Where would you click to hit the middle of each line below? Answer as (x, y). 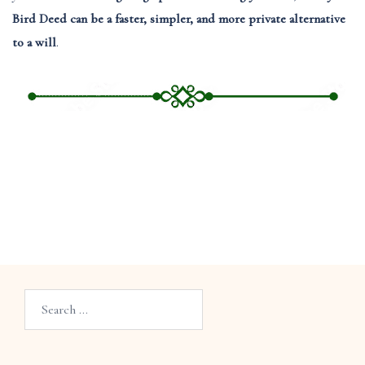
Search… (45, 297)
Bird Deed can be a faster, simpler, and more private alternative (179, 19)
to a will (34, 43)
